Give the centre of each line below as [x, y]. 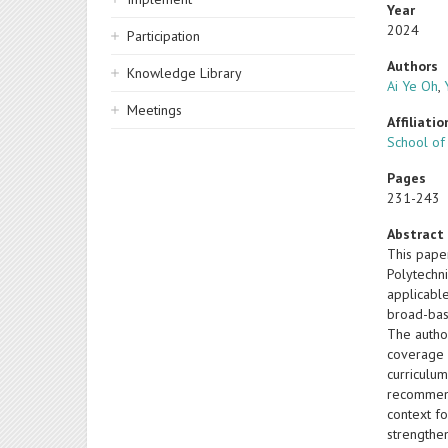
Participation [163, 36]
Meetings [154, 110]
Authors [413, 66]
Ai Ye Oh [413, 86]
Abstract [416, 234]
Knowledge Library [184, 73]
